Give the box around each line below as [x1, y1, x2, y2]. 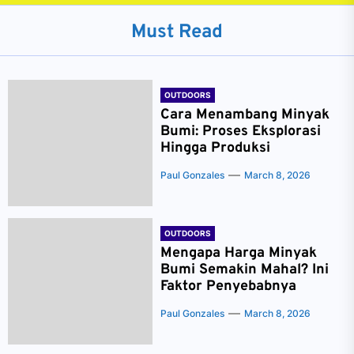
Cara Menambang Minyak [160, 106, 330, 124]
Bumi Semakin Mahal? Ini [160, 261, 329, 279]
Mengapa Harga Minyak [160, 244, 317, 262]
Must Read [131, 21, 223, 44]
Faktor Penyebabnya [160, 277, 296, 296]
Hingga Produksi [160, 139, 270, 157]
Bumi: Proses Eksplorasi [160, 122, 321, 141]
